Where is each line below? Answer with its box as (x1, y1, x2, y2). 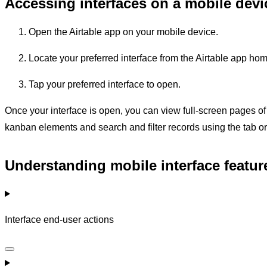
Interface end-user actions (5, 215, 114, 225)
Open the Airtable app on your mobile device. (29, 26, 218, 37)
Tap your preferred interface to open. (29, 79, 181, 89)
